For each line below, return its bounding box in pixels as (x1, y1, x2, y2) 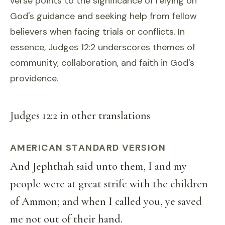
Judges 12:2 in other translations (10, 109, 150, 122)
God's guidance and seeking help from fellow (10, 10, 197, 22)
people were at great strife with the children (10, 177, 208, 190)
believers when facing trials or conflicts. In (10, 26, 185, 38)
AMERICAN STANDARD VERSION (10, 142, 166, 154)
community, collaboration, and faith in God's (10, 57, 194, 69)
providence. (10, 72, 58, 84)
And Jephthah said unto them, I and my (10, 160, 187, 173)
